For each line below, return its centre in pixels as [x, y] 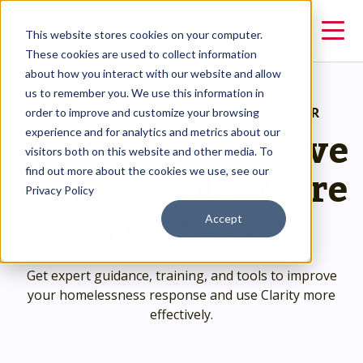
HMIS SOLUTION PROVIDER [231, 113]
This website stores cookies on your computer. [143, 34]
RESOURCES [81, 113]
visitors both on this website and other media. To [149, 151]
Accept [224, 218]
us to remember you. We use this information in [144, 92]
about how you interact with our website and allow [153, 73]
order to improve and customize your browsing [142, 112]
